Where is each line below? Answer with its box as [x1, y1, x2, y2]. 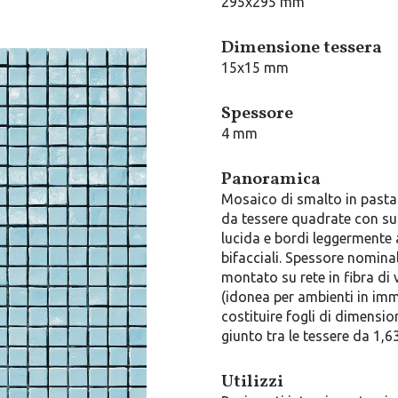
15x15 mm [220, 60, 289, 76]
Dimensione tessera [220, 36, 382, 60]
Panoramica [220, 167, 321, 192]
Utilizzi [220, 370, 283, 394]
